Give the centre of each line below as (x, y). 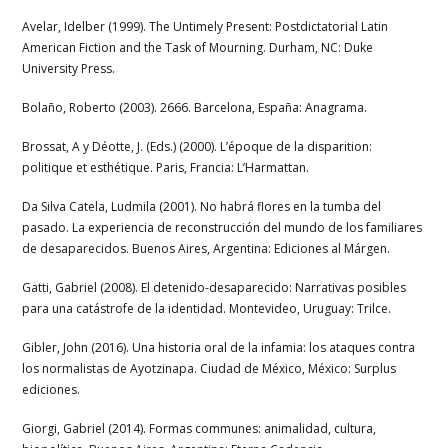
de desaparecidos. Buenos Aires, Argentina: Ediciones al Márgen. (206, 248)
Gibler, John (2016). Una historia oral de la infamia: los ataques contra (219, 347)
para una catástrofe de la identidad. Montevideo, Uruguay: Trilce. (207, 308)
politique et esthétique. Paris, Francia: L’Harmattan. (166, 167)
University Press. (69, 68)
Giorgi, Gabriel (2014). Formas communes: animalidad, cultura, (199, 428)
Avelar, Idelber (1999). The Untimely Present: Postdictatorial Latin (205, 26)
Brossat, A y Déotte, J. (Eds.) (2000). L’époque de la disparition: (197, 146)
